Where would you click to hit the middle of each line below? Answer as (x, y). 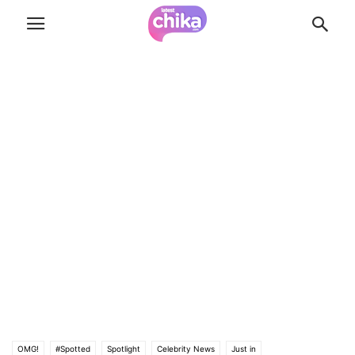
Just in (244, 349)
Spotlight (124, 349)
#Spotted (73, 349)
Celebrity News (186, 349)
